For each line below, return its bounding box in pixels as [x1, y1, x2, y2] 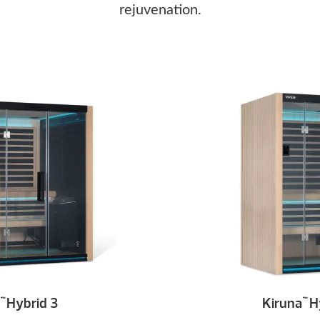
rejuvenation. [119, 3, 201, 18]
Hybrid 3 [4, 294, 59, 313]
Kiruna [261, 294, 302, 313]
